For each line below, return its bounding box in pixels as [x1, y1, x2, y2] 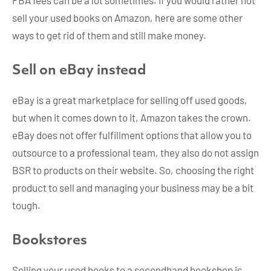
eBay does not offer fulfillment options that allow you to [12, 128, 252, 141]
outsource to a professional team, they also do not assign [12, 146, 259, 158]
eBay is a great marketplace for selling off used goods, [12, 93, 247, 106]
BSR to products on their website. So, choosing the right [12, 163, 254, 176]
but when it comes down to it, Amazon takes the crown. [12, 111, 251, 123]
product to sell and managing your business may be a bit [12, 181, 253, 194]
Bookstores [12, 235, 87, 248]
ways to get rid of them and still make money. [12, 28, 206, 41]
